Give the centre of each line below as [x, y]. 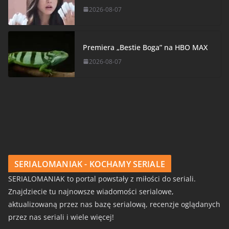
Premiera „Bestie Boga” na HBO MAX [145, 47]
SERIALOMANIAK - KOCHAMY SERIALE [90, 164]
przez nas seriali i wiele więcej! [61, 217]
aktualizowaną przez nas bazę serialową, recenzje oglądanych [114, 204]
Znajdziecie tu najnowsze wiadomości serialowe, [91, 191]
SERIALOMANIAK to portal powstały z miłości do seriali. [102, 178]
